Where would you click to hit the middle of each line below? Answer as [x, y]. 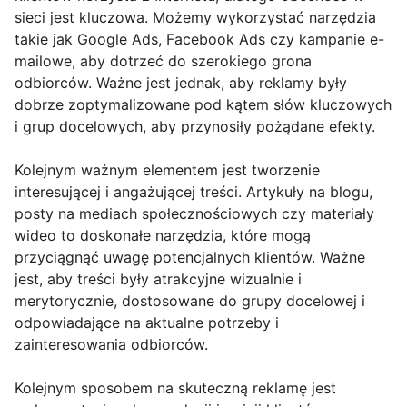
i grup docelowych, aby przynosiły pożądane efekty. [195, 126]
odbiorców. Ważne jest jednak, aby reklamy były [181, 83]
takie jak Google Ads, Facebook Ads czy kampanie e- [199, 39]
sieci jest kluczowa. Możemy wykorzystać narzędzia [195, 17]
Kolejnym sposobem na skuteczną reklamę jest [175, 388]
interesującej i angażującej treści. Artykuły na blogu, [194, 192]
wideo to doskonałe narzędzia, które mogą [163, 235]
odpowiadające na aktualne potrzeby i [147, 323]
